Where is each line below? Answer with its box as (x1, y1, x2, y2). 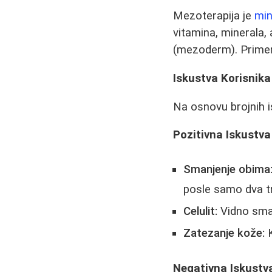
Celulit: (183, 204, 218, 218)
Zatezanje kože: (183, 226, 265, 240)
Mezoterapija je (173, 9, 255, 23)
